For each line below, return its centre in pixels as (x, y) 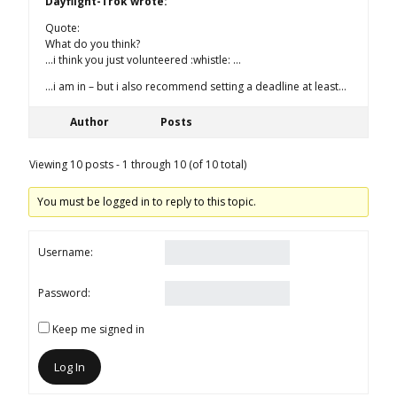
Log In (70, 366)
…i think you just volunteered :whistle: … (143, 59)
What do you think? (93, 43)
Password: (64, 293)
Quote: (62, 27)
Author (90, 121)
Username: (66, 252)
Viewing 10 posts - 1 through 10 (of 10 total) (138, 164)
